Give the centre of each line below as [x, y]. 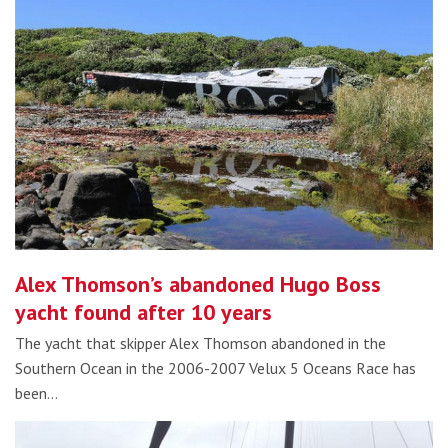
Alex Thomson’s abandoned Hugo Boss [198, 283]
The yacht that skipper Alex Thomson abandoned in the [200, 342]
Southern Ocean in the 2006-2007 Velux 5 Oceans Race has [215, 367]
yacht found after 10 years [143, 311]
